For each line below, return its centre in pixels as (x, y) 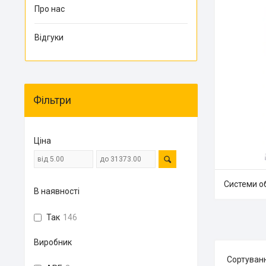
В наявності (57, 191)
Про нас (50, 9)
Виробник (53, 242)
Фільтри (52, 100)
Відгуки (49, 37)
